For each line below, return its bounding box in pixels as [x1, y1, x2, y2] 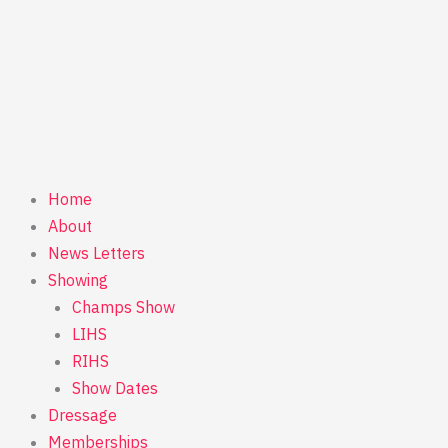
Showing [48, 270, 108, 290]
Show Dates [72, 378, 158, 398]
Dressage [48, 405, 117, 425]
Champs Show [72, 297, 175, 317]
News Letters [48, 243, 145, 263]
